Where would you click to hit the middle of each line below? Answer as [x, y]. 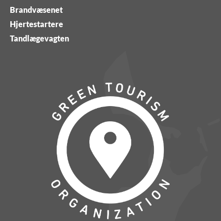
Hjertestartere [37, 24]
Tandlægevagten [39, 38]
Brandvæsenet [36, 10]
